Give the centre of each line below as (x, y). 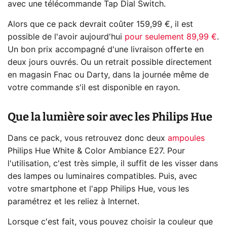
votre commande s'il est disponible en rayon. (94, 88)
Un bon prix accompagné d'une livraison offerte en (106, 50)
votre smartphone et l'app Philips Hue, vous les (98, 189)
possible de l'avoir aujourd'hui (66, 37)
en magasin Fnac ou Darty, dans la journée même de (108, 75)
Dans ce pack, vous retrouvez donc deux (88, 139)
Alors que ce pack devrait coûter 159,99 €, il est (100, 25)
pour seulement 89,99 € (171, 37)
